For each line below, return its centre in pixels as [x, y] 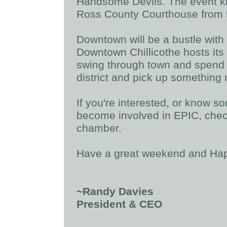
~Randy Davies [115, 192]
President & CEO [121, 204]
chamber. [99, 128]
